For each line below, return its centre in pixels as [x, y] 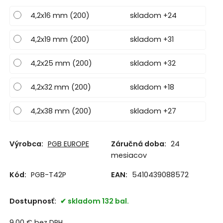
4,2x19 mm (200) [60, 40]
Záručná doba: [138, 144]
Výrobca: [26, 144]
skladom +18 [152, 87]
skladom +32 [153, 63]
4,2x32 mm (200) [60, 87]
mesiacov [129, 155]
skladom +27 [153, 111]
